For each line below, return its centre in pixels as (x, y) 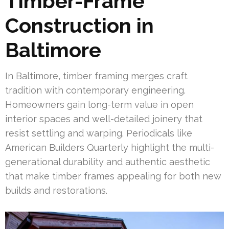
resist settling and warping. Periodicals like (99, 133)
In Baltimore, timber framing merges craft (96, 76)
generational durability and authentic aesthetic (108, 162)
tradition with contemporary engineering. (95, 90)
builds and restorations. (56, 190)
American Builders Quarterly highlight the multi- (110, 147)
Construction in (79, 25)
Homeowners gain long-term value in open (99, 104)
